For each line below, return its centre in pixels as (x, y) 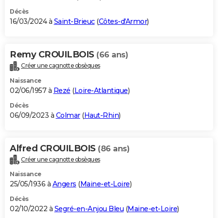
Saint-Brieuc (74, 21)
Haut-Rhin (101, 115)
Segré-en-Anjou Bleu (89, 209)
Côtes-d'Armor (123, 21)
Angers (64, 184)
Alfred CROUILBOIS (54, 148)
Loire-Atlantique (101, 90)
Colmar (68, 115)
